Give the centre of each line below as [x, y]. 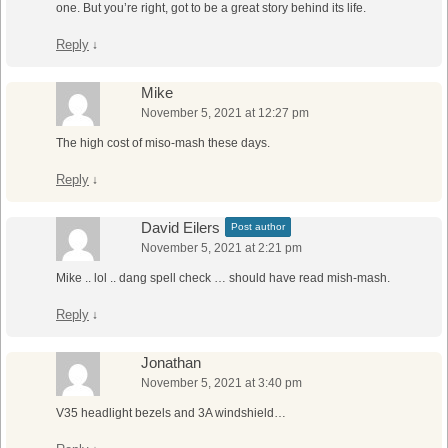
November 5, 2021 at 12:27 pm [225, 112]
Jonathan [171, 362]
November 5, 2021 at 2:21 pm [221, 247]
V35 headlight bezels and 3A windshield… [171, 412]
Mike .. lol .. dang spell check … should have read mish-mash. [223, 277]
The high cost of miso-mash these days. [163, 142]
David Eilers [180, 227]
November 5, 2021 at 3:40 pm [221, 382]
